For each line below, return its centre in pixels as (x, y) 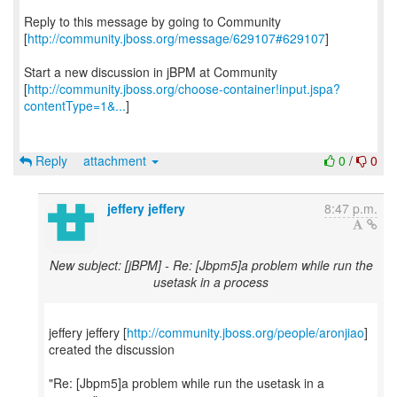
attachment (117, 160)
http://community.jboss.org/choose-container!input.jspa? (184, 89)
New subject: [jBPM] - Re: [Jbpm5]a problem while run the (211, 265)
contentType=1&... (75, 105)
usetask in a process (211, 282)
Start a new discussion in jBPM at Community (151, 72)
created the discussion (112, 349)
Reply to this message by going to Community (152, 21)
